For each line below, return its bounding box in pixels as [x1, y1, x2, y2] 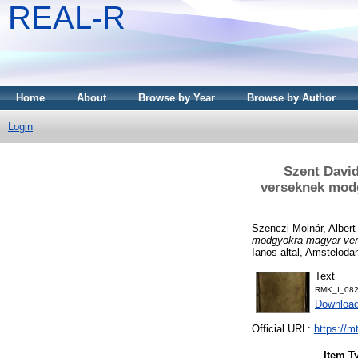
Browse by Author [247, 92, 336, 104]
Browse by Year [138, 92, 215, 104]
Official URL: [252, 323, 314, 336]
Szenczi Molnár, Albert [252, 221, 356, 234]
